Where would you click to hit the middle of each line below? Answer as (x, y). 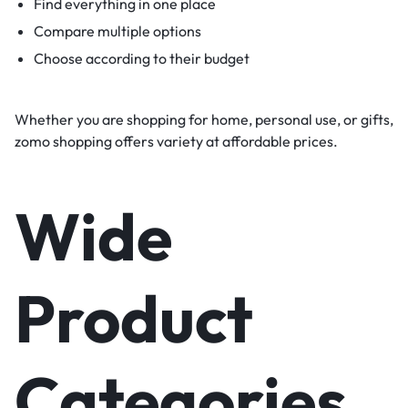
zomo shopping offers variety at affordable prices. (176, 141)
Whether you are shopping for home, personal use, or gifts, (204, 119)
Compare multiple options (117, 31)
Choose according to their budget (141, 58)
